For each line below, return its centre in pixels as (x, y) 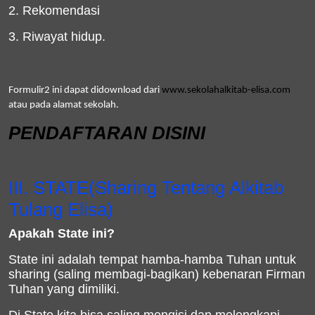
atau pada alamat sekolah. (64, 105)
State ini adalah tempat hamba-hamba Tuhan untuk (152, 259)
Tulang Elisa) (61, 210)
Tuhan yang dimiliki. (64, 289)
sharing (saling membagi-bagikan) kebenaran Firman (157, 274)
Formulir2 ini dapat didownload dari (85, 90)
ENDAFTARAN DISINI (113, 133)
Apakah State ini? (62, 233)
